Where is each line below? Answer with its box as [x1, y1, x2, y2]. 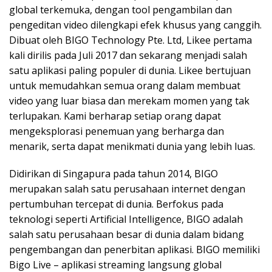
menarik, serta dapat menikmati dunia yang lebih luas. [9, 140, 255, 154]
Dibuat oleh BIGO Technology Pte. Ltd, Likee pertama [9, 33, 252, 47]
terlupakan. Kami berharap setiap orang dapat [9, 109, 221, 123]
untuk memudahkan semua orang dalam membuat [9, 79, 240, 93]
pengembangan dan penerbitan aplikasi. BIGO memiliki [9, 243, 260, 257]
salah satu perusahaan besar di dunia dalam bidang [9, 228, 244, 242]
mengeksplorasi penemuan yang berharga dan [9, 124, 224, 138]
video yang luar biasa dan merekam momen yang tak [9, 94, 250, 108]
